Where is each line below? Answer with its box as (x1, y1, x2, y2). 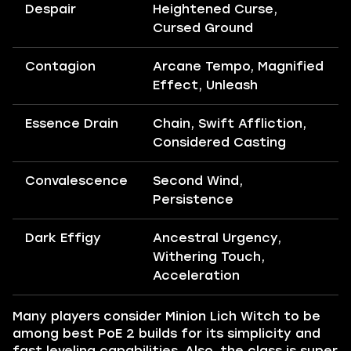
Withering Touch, (153, 248, 265, 264)
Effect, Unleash (153, 77, 258, 92)
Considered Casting (153, 134, 286, 150)
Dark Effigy (25, 230, 101, 245)
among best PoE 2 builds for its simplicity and (13, 325, 320, 341)
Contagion (25, 58, 96, 74)
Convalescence (25, 172, 128, 188)
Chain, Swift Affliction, (153, 115, 306, 131)
